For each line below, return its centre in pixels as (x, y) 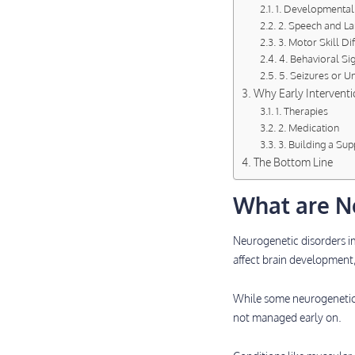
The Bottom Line (294, 162)
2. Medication (308, 128)
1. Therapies (302, 111)
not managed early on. (289, 317)
